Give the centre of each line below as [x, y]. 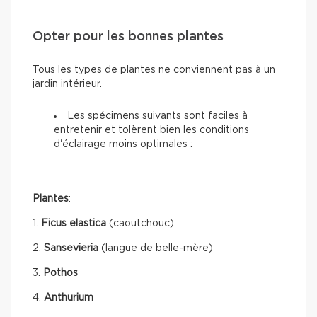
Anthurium [69, 298]
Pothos [60, 273]
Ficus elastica [75, 223]
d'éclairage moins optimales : [123, 144]
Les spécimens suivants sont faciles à [157, 116]
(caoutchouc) [142, 223]
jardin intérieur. [67, 84]
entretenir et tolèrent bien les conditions [151, 130]
